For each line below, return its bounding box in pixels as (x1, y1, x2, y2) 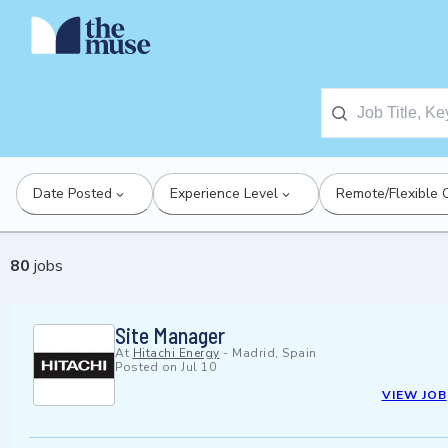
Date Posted (33, 184, 112, 203)
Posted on (115, 359, 181, 376)
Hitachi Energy (132, 345, 220, 362)
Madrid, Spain (232, 345, 317, 362)
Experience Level (170, 184, 278, 203)
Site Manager (115, 322, 225, 349)
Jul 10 (181, 359, 216, 376)
